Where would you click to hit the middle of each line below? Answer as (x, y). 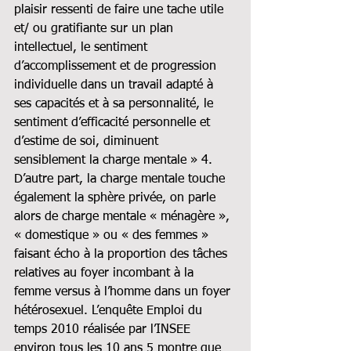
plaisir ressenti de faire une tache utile (121, 10)
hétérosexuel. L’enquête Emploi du (110, 311)
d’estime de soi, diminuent (88, 141)
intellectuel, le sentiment (83, 47)
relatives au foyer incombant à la (106, 273)
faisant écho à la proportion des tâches (123, 254)
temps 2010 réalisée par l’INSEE (104, 329)
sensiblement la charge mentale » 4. (113, 160)
